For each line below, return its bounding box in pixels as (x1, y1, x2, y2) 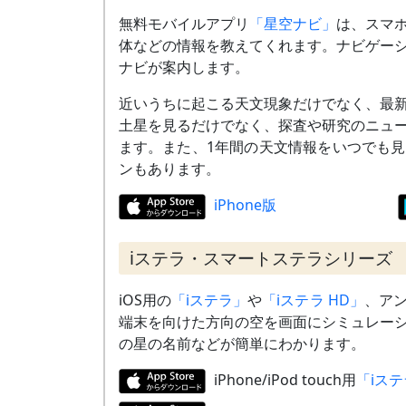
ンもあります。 (118, 159, 220, 179)
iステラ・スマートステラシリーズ (130, 246, 393, 271)
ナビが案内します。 (118, 57, 249, 78)
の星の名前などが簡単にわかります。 (118, 333, 365, 353)
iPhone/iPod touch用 (213, 369, 356, 390)
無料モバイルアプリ (118, 14, 249, 34)
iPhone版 (213, 195, 276, 216)
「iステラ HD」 (262, 289, 364, 310)
